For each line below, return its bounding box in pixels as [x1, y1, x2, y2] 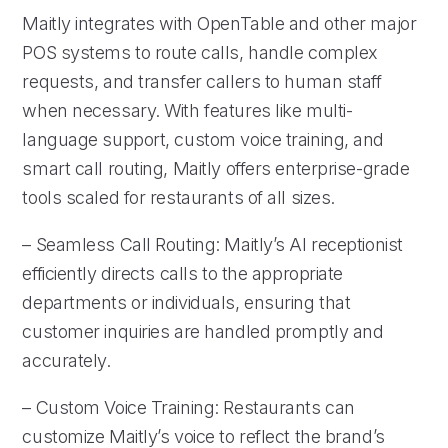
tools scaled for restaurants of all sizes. [22, 186, 335, 208]
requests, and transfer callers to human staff [22, 70, 382, 92]
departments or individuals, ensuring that [22, 291, 351, 313]
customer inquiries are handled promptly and [22, 320, 384, 342]
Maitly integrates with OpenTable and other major [22, 12, 417, 34]
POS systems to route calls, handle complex [22, 41, 378, 63]
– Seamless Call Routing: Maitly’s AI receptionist [22, 233, 403, 255]
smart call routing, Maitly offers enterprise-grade [22, 157, 410, 179]
